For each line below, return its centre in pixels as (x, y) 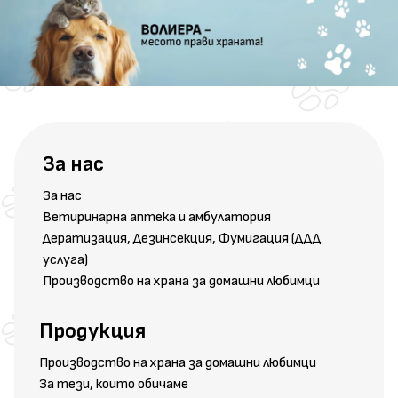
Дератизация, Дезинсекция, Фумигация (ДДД (182, 238)
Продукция (92, 330)
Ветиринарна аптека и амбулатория (157, 217)
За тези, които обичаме (114, 384)
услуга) (65, 259)
